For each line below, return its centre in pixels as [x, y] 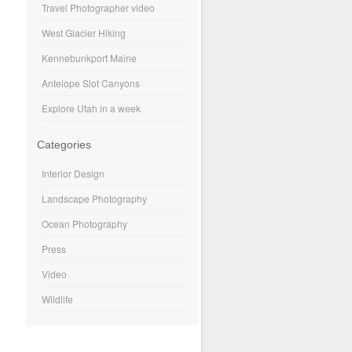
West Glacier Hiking [84, 32]
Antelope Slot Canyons [91, 82]
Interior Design [73, 174]
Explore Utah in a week [92, 108]
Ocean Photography [85, 224]
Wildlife [58, 299]
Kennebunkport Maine [90, 57]
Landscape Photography [95, 199]
